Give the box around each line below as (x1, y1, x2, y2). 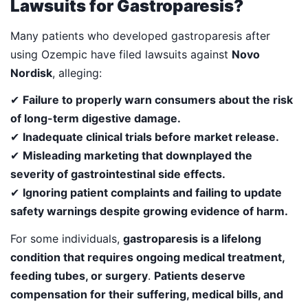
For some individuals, (10, 232, 123, 246)
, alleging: (52, 65, 102, 80)
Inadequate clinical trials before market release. (23, 130, 279, 144)
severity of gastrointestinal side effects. (10, 167, 225, 181)
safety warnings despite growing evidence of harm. (10, 204, 288, 219)
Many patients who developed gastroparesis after (10, 28, 270, 43)
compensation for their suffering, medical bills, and (10, 287, 283, 302)
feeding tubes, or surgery (10, 269, 148, 283)
